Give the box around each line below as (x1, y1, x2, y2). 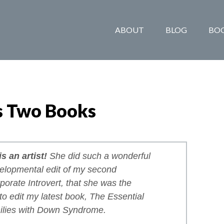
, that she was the (61, 177, 132, 188)
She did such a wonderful (49, 150, 151, 161)
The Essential (89, 191, 144, 201)
